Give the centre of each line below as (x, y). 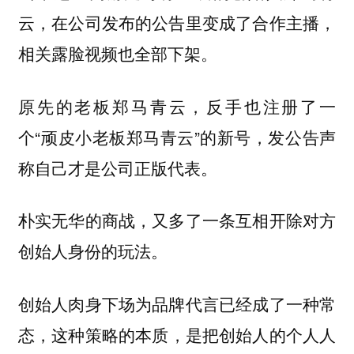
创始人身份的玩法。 (92, 251)
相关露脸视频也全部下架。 (117, 53)
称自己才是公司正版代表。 (117, 167)
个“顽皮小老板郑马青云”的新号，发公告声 (177, 136)
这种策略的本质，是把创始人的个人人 (194, 334)
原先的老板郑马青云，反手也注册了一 (177, 105)
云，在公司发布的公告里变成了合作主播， (177, 23)
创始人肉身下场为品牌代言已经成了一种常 (177, 303)
